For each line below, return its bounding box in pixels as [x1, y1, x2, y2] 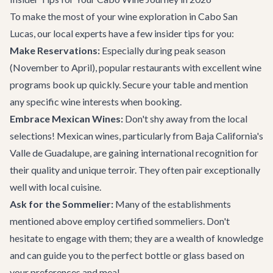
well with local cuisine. [10, 181, 101, 193]
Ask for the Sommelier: [10, 198, 113, 210]
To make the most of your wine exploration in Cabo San [10, 10, 238, 22]
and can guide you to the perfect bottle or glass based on [10, 249, 244, 261]
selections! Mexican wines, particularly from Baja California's [10, 130, 263, 141]
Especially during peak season [100, 44, 225, 56]
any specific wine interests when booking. [10, 96, 182, 107]
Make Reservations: [10, 44, 100, 56]
